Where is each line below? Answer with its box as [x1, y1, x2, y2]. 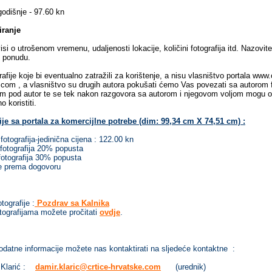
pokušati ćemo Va [127, 80, 190, 89]
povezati [197, 80, 229, 89]
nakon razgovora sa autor [77, 89, 166, 98]
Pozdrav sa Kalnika [35, 199, 109, 208]
